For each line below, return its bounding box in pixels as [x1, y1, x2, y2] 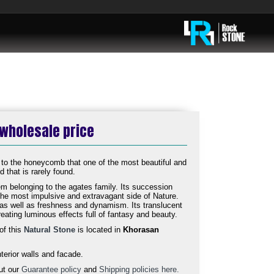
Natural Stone [24, 225, 75, 234]
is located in [75, 225, 120, 234]
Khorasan [120, 225, 159, 234]
